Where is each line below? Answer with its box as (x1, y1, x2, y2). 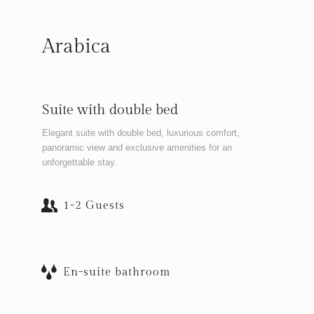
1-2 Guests (63, 198, 125, 212)
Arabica (42, 35, 111, 59)
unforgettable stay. (42, 156, 117, 168)
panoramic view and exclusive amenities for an (42, 142, 232, 153)
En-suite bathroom (63, 265, 170, 279)
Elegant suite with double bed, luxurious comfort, (42, 127, 240, 138)
